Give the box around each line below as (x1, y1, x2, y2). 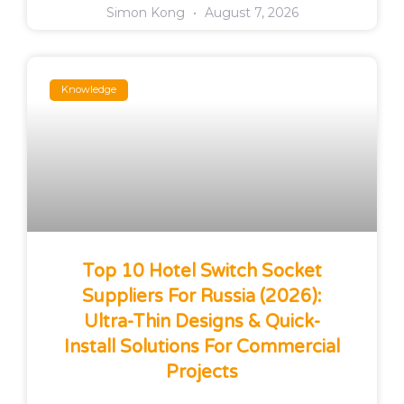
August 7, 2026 (200, 4, 298, 21)
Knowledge (61, 83, 117, 96)
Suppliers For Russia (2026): (82, 285, 322, 308)
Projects (166, 361, 238, 383)
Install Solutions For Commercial (64, 335, 340, 358)
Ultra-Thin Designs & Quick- (84, 310, 320, 333)
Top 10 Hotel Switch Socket (82, 260, 322, 282)
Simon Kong (106, 4, 188, 21)
